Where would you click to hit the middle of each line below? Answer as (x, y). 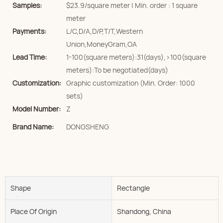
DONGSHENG (88, 127)
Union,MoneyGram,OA (102, 44)
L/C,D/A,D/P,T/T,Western (105, 31)
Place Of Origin (34, 211)
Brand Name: (33, 127)
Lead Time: (30, 57)
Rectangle (133, 188)
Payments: (29, 31)
